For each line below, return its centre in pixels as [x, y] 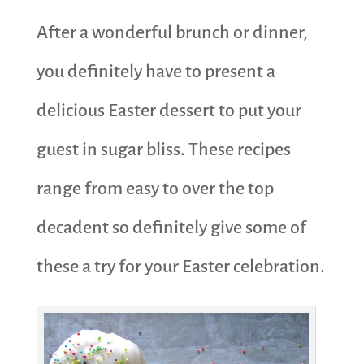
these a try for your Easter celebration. [180, 266]
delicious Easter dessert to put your [169, 110]
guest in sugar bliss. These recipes [163, 149]
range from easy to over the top [155, 188]
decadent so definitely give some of [171, 227]
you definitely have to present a [156, 71]
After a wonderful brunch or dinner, [172, 32]
